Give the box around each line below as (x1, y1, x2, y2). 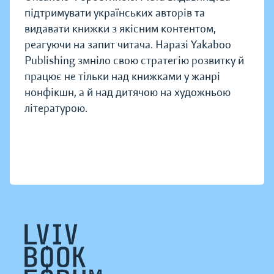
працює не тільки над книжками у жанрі (24, 70, 220, 84)
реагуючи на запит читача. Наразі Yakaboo (24, 38, 231, 52)
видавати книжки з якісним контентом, (24, 22, 216, 36)
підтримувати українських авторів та (24, 6, 205, 20)
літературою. (24, 102, 87, 116)
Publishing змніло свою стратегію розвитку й (24, 54, 244, 68)
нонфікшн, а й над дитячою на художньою (24, 86, 231, 100)
